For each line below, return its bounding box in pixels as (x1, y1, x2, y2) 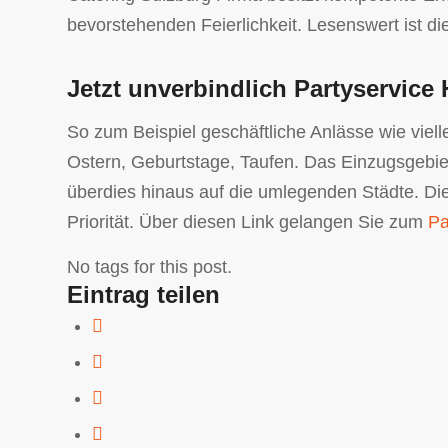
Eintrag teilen (67, 281, 220, 309)
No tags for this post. (67, 257, 232, 278)
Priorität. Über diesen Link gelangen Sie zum (67, 212, 428, 233)
